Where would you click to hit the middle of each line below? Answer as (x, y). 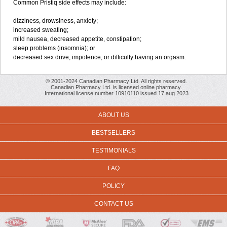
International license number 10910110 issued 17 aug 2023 (116, 93)
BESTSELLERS (113, 133)
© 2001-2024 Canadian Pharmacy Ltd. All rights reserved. (116, 81)
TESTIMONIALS (113, 150)
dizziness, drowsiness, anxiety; (55, 21)
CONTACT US (113, 204)
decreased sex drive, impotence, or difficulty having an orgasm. (100, 57)
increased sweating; (41, 30)
